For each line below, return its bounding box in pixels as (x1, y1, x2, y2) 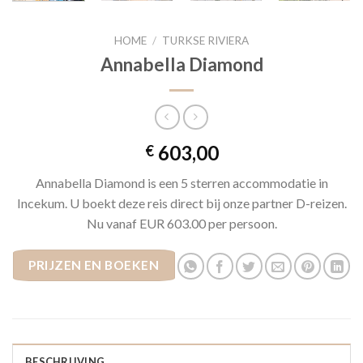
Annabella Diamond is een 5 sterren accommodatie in (35, 174, 328, 190)
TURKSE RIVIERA (162, 34, 250, 48)
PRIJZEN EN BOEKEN (28, 258, 160, 273)
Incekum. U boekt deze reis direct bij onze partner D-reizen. (16, 194, 347, 211)
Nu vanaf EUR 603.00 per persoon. (86, 215, 277, 231)
